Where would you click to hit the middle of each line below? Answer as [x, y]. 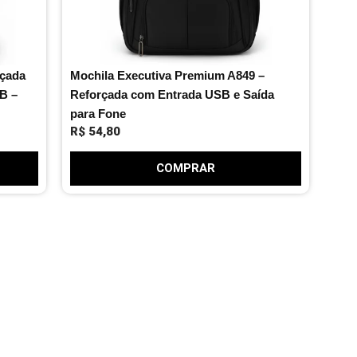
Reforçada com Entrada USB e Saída [172, 94]
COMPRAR [185, 169]
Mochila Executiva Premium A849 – [167, 75]
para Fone [98, 113]
